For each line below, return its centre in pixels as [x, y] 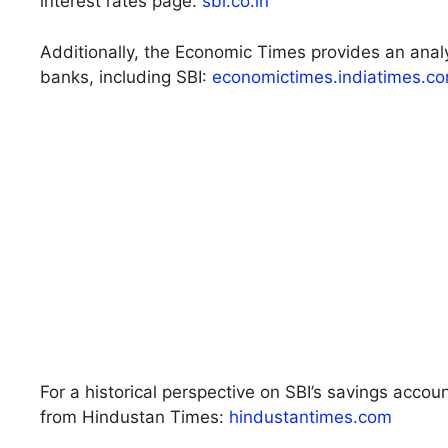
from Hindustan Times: [134, 417]
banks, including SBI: [126, 76]
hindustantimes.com [310, 417]
